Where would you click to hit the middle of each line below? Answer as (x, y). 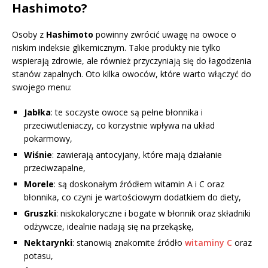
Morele (39, 184)
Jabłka (37, 112)
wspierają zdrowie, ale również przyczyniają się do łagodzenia (132, 60)
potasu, (39, 255)
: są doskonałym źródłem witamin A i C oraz (139, 184)
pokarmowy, (48, 138)
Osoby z (29, 34)
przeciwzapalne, (55, 167)
